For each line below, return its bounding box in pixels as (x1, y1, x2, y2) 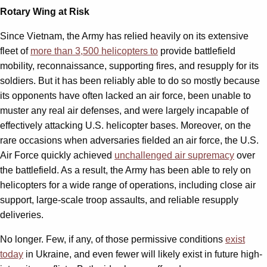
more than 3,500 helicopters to (30, 45, 158, 56)
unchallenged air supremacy (114, 150, 234, 160)
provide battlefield (158, 45, 235, 56)
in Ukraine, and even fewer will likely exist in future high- (23, 249, 262, 259)
